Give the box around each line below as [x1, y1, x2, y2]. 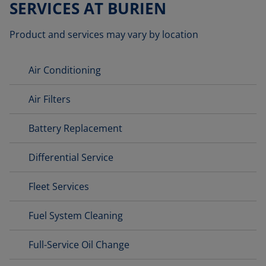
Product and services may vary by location [9, 28, 198, 41]
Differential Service [28, 151, 113, 164]
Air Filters [28, 93, 71, 106]
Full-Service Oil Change [28, 238, 129, 251]
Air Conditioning [28, 64, 101, 77]
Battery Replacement [28, 122, 122, 135]
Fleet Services [28, 180, 89, 193]
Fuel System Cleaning [28, 209, 123, 222]
